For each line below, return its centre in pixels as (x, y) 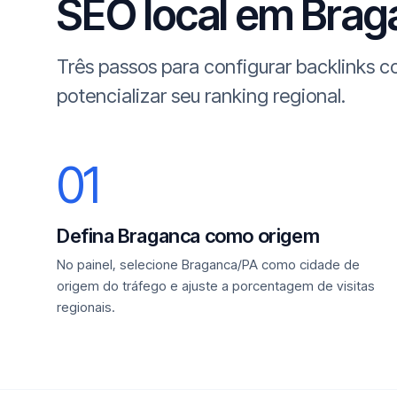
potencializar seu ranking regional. (201, 96)
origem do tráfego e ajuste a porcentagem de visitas (216, 286)
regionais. (86, 307)
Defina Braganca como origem (188, 236)
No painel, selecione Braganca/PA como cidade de (208, 265)
